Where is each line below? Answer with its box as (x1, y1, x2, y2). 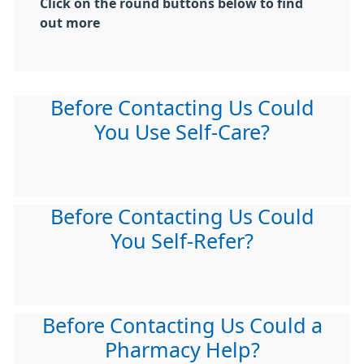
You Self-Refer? (110, 231, 253, 252)
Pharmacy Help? (104, 340, 260, 361)
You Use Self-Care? (94, 122, 270, 143)
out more (40, 16, 100, 29)
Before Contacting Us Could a (41, 315, 323, 336)
